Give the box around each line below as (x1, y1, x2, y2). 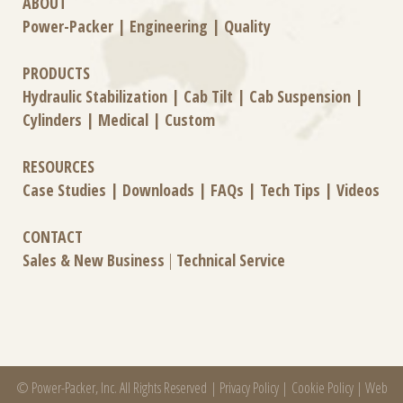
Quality (224, 14, 271, 37)
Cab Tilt (184, 85, 233, 107)
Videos (336, 178, 380, 201)
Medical (98, 108, 148, 130)
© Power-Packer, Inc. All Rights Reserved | (15, 377, 219, 398)
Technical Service (176, 248, 285, 271)
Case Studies (22, 178, 106, 201)
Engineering (130, 14, 208, 37)
